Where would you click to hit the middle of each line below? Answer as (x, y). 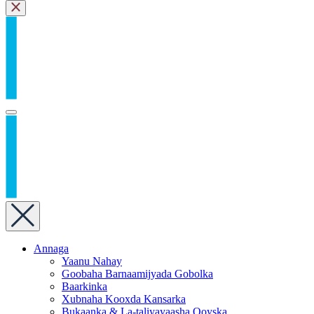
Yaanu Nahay (92, 261)
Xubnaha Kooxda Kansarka (124, 299)
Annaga (51, 248)
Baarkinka (84, 286)
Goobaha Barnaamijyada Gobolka (137, 273)
